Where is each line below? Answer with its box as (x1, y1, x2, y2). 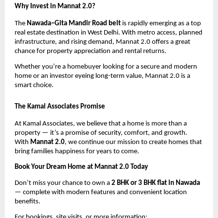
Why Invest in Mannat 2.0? (15, 2, 95, 10)
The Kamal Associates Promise (15, 103, 105, 110)
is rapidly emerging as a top (121, 20, 201, 28)
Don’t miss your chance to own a (15, 179, 111, 187)
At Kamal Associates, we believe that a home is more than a (15, 120, 187, 128)
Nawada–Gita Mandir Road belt (27, 20, 121, 28)
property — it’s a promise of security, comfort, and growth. (15, 129, 187, 137)
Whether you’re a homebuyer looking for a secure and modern (15, 63, 197, 71)
